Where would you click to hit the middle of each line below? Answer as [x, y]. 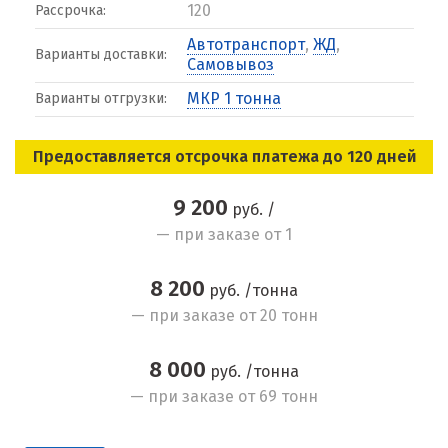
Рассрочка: [70, 10]
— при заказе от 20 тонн [224, 315]
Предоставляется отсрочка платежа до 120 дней [224, 156]
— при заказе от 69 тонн [224, 396]
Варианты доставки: [100, 54]
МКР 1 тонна [233, 98]
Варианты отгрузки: [100, 98]
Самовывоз [230, 64]
